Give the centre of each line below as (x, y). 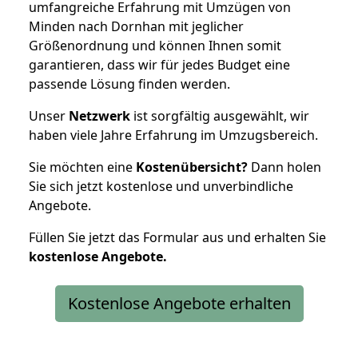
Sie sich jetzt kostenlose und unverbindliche (161, 186)
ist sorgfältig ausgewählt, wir (220, 115)
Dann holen (284, 167)
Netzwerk (99, 115)
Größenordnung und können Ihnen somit (155, 45)
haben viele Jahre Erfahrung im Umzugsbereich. (173, 135)
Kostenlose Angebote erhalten (179, 303)
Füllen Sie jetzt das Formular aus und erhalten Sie (177, 237)
